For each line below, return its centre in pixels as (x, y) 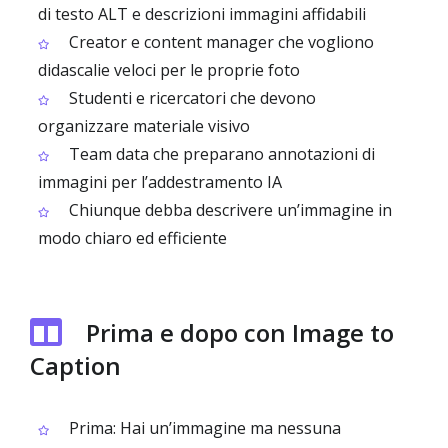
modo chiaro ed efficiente (132, 238)
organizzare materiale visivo (144, 126)
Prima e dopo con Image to (240, 332)
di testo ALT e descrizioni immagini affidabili (202, 14)
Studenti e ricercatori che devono (190, 98)
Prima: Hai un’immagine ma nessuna (203, 428)
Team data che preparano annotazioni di (220, 154)
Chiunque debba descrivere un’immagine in (228, 210)
